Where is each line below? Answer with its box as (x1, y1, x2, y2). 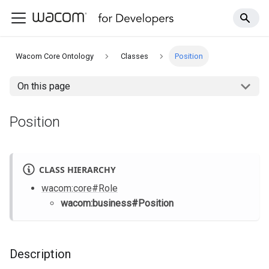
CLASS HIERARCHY (38, 163, 116, 175)
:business (91, 198, 131, 210)
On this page (17, 80, 70, 92)
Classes (120, 52, 148, 61)
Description (10, 247, 71, 262)
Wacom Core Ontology (16, 52, 94, 61)
